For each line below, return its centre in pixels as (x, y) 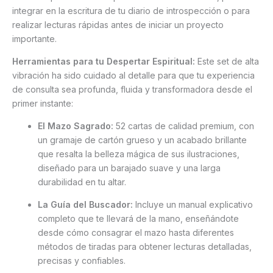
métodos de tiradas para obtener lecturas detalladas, (145, 247)
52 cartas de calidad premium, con (184, 126)
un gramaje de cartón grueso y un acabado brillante (142, 140)
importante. (34, 39)
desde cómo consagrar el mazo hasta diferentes (136, 233)
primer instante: (43, 104)
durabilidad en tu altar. (82, 182)
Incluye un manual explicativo (193, 205)
